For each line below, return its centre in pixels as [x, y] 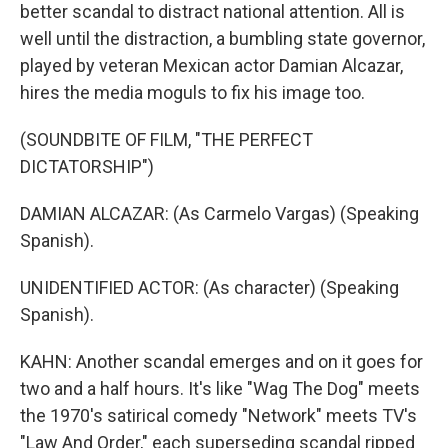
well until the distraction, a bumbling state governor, [222, 38]
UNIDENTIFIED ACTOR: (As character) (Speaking [209, 287]
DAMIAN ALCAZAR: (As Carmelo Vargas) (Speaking [219, 213]
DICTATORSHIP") [87, 166]
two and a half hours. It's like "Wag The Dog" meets [220, 388]
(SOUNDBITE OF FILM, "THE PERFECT [166, 139]
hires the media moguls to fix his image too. [192, 92]
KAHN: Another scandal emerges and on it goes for [221, 361]
